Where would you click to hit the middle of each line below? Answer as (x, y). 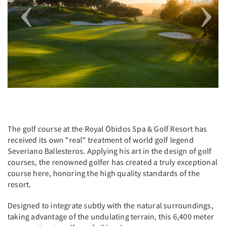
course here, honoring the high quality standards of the (104, 173)
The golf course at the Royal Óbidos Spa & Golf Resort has (107, 128)
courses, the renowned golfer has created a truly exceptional (113, 162)
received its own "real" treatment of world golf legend (101, 139)
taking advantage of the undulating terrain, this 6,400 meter (111, 216)
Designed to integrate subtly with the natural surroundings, (110, 205)
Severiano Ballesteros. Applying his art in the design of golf (110, 151)
